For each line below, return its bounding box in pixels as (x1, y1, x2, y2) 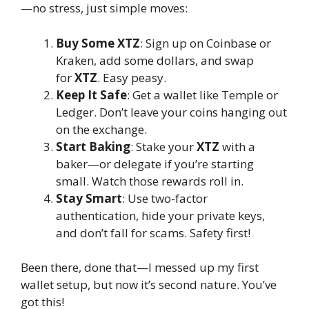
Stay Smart (56, 190, 122, 206)
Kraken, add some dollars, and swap (56, 52, 254, 68)
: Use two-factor (122, 190, 208, 206)
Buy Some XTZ (56, 34, 140, 51)
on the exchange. (56, 121, 147, 137)
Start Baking (56, 138, 130, 154)
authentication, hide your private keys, (56, 207, 265, 223)
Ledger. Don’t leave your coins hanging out (56, 103, 287, 120)
